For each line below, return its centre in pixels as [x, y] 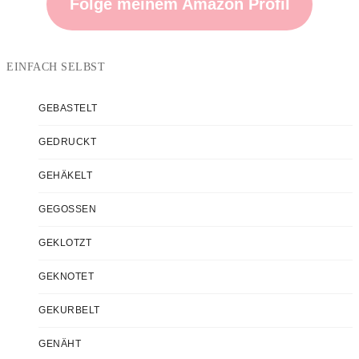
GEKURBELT [69, 311]
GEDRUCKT [67, 142]
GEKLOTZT [65, 243]
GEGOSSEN [67, 210]
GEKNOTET [66, 277]
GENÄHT [60, 344]
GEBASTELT [68, 109]
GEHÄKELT [65, 176]
